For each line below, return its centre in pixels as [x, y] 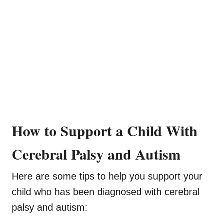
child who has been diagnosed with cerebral [106, 192]
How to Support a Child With [105, 131]
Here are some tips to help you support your [107, 176]
